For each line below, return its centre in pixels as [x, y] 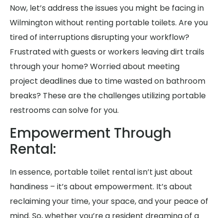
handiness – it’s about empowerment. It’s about [101, 186]
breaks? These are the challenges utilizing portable [108, 96]
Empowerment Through [91, 133]
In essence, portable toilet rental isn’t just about [101, 172]
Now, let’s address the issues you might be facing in [107, 8]
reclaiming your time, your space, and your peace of [109, 201]
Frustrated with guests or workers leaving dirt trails [107, 52]
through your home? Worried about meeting [95, 67]
